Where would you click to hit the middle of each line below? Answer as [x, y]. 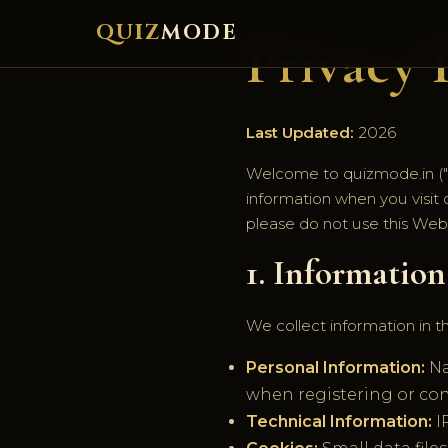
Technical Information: [339, 422]
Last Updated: [300, 132]
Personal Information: [335, 368]
